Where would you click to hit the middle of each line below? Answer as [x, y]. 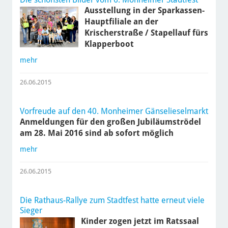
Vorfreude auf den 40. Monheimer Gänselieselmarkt [114, 111]
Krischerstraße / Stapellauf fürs [146, 33]
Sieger [31, 211]
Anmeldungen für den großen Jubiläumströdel [110, 122]
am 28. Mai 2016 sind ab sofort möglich [96, 133]
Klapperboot [109, 44]
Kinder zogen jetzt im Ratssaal [140, 221]
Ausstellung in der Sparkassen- [144, 11]
